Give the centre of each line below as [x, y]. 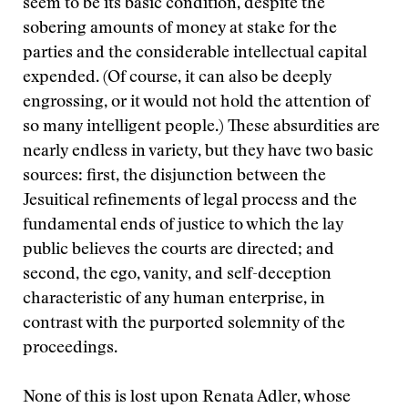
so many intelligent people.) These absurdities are [201, 127]
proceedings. [70, 349]
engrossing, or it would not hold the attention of [196, 103]
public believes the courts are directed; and [178, 250]
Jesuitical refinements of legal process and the [190, 201]
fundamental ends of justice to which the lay [183, 226]
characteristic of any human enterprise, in [174, 300]
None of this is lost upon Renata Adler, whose [187, 398]
